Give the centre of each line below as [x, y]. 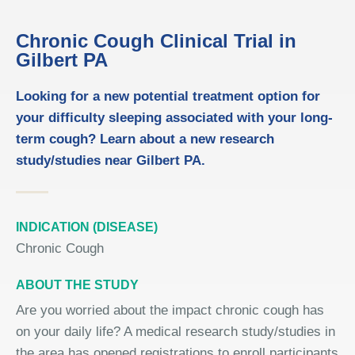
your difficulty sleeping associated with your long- [174, 118]
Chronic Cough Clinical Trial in [156, 41]
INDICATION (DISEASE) [87, 227]
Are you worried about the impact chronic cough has [170, 310]
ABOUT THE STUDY [77, 285]
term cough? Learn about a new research [145, 139]
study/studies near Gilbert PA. [111, 160]
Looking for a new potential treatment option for [168, 96]
